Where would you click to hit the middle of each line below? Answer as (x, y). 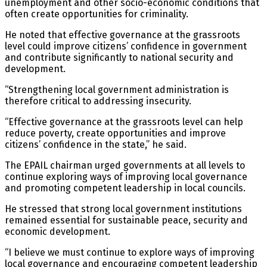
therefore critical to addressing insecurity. (98, 101)
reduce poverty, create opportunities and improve (115, 133)
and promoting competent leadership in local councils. (125, 188)
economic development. (58, 231)
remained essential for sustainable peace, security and (126, 220)
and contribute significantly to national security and (119, 57)
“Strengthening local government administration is (117, 89)
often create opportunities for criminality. (97, 14)
